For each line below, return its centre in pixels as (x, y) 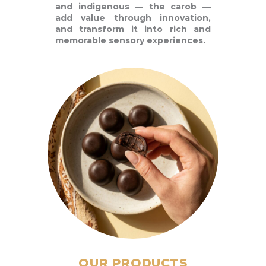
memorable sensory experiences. (131, 41)
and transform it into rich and (133, 29)
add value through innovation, (133, 18)
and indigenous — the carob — (133, 7)
